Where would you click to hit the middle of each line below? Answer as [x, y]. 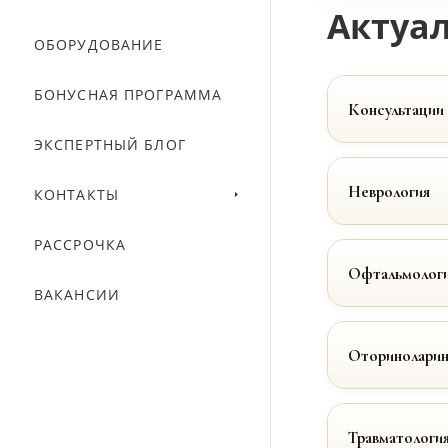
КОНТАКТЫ [76, 194]
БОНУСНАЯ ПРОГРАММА [128, 94]
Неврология [389, 191]
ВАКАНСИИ [77, 294]
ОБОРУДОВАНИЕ [99, 44]
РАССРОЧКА [80, 244]
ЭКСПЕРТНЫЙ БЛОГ [110, 144]
